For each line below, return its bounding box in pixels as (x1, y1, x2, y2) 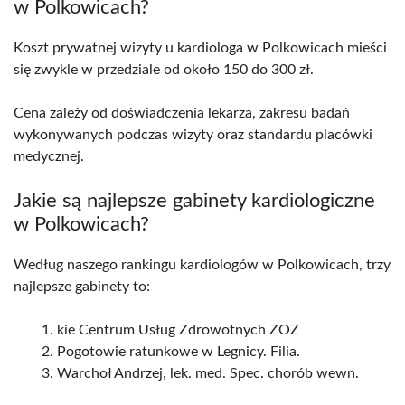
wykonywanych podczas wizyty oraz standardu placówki (14, 127, 372, 142)
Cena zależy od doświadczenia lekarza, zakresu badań (14, 105, 350, 120)
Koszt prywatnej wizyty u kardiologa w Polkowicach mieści (14, 40, 387, 55)
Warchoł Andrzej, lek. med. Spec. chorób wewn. (57, 365, 359, 381)
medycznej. (14, 148, 84, 164)
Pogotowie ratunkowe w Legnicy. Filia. (57, 344, 300, 359)
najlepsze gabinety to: (14, 278, 150, 294)
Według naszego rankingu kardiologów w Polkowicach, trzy (14, 257, 391, 272)
